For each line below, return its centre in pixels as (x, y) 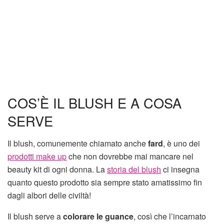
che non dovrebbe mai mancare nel (130, 156)
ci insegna (180, 169)
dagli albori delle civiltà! (49, 195)
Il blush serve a (35, 216)
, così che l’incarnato (170, 216)
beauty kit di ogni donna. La (57, 169)
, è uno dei (181, 143)
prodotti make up (37, 156)
